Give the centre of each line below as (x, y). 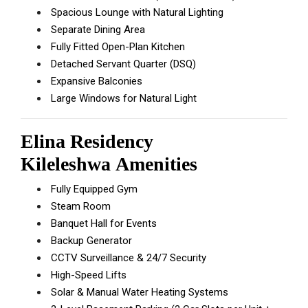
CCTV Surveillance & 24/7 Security (127, 258)
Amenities (156, 164)
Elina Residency (87, 141)
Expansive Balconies (95, 81)
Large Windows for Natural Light (122, 98)
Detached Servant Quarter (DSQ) (122, 64)
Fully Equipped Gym (93, 189)
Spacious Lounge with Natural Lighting (136, 12)
